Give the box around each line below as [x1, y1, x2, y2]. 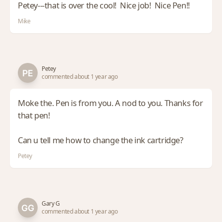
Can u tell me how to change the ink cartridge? [18, 134, 183, 146]
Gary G [42, 199, 60, 208]
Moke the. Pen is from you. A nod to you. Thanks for [18, 97, 203, 109]
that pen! [18, 110, 50, 121]
